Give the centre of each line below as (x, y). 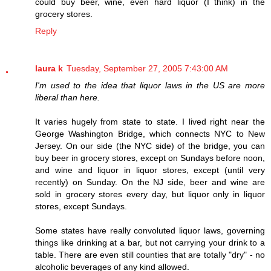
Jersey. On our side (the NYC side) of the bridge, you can (150, 145)
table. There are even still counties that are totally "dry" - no (150, 254)
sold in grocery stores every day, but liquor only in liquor (150, 194)
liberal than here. (67, 97)
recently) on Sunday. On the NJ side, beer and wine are (150, 182)
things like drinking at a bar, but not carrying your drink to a (150, 242)
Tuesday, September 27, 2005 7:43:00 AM (147, 68)
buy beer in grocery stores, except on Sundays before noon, (150, 158)
